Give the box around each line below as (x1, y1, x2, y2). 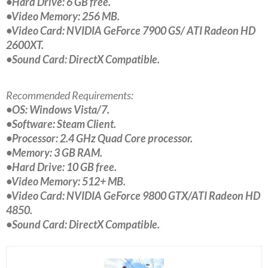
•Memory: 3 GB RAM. (6, 146, 102, 160)
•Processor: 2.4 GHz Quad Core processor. (6, 132, 193, 145)
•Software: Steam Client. (6, 117, 116, 131)
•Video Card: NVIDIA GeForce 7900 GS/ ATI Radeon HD (6, 24, 255, 38)
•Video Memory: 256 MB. (6, 10, 120, 23)
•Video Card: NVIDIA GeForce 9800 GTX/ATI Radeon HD (6, 189, 260, 203)
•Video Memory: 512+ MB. (6, 175, 126, 188)
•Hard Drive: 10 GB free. (6, 160, 117, 174)
